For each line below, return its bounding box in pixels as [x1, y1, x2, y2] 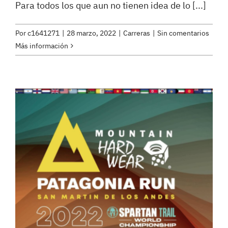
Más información [15, 41, 68, 50]
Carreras [123, 28, 150, 38]
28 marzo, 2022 [67, 28, 116, 38]
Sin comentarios [157, 28, 209, 38]
